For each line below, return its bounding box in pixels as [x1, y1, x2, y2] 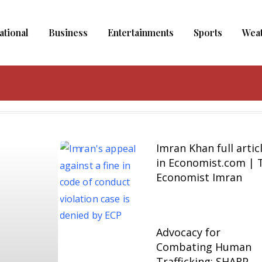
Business [48, 26, 88, 39]
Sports [193, 26, 222, 39]
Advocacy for [156, 225, 221, 239]
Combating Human [156, 240, 252, 254]
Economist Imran [156, 170, 243, 184]
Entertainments [107, 26, 174, 39]
